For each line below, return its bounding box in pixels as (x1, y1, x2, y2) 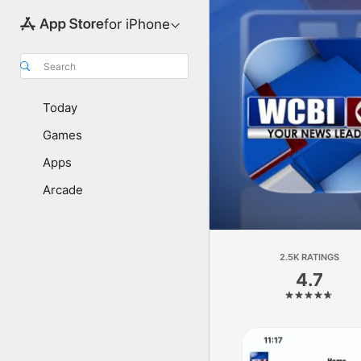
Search (44, 60, 76, 73)
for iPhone (103, 16, 170, 32)
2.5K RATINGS (279, 251, 339, 263)
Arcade (43, 182, 83, 197)
